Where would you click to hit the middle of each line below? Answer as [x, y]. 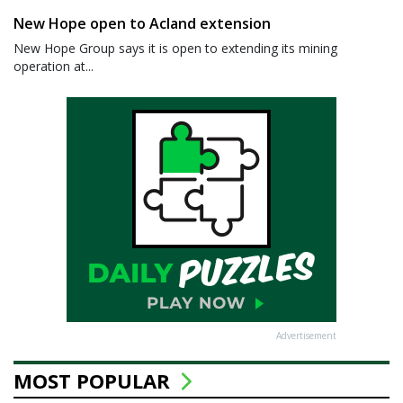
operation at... [54, 67]
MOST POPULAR [94, 381]
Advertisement [306, 336]
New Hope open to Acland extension [142, 24]
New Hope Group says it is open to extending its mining [175, 49]
